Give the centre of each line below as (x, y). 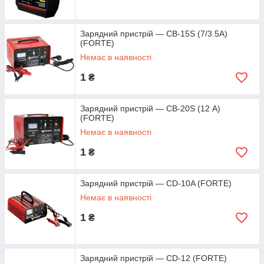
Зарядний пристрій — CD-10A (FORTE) (156, 184)
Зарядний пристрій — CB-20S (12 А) (150, 109)
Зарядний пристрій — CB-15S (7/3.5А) (154, 34)
